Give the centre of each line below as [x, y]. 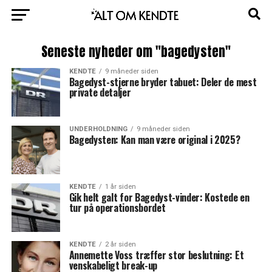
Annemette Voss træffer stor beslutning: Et [156, 255]
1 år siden [120, 187]
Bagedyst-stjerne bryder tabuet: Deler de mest [163, 82]
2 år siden [120, 244]
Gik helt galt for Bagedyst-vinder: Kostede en [159, 197]
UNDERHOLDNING [98, 129]
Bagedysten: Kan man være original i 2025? [155, 140]
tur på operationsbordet [117, 208]
